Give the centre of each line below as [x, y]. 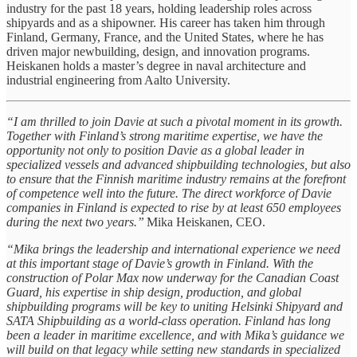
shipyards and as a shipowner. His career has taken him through [166, 22]
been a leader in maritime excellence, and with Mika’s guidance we [175, 335]
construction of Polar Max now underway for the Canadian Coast [173, 277]
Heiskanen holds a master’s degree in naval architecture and [156, 65]
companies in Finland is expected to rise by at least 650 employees [174, 207]
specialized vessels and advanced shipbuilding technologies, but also [178, 164]
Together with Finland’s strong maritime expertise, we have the [165, 135]
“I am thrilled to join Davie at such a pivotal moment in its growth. [175, 121]
